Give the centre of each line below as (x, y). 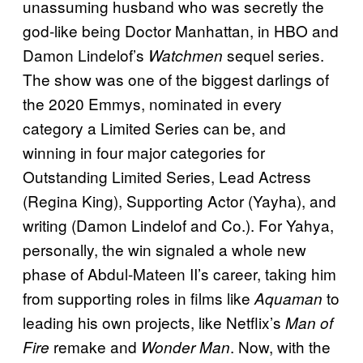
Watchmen (188, 56)
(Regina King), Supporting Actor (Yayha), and (179, 201)
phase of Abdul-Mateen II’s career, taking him (179, 274)
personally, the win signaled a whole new (164, 250)
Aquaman (288, 299)
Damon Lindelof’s (85, 55)
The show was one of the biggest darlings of (176, 79)
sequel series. (275, 55)
